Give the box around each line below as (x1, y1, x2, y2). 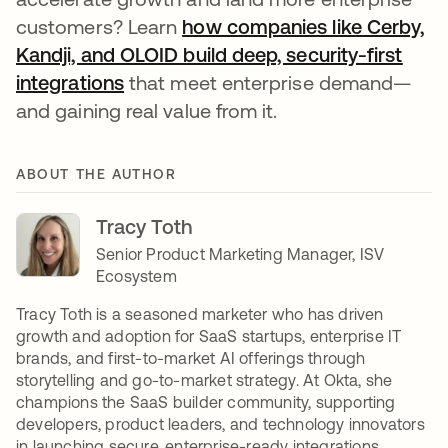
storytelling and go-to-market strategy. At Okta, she (16, 370, 393, 389)
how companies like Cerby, (182, 14, 425, 38)
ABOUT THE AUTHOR (16, 165, 177, 182)
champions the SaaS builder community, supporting (16, 392, 396, 411)
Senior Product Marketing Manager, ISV (96, 244, 385, 263)
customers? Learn (16, 14, 183, 38)
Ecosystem (96, 266, 177, 285)
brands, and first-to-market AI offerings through (16, 348, 366, 367)
